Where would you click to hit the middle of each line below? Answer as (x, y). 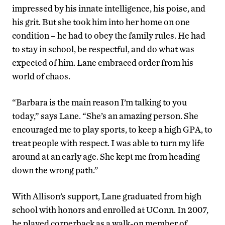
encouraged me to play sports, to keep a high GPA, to (112, 130)
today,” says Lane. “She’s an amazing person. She (105, 116)
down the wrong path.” (55, 170)
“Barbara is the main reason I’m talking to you (99, 102)
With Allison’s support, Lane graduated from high (107, 196)
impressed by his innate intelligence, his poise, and (109, 9)
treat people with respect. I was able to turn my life (108, 143)
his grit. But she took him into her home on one (101, 22)
